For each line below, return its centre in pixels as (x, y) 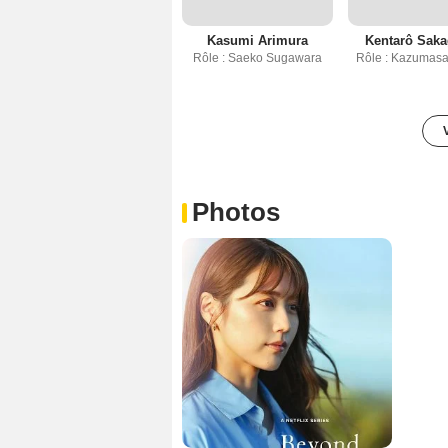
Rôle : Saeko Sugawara (258, 57)
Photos (236, 211)
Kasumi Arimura (258, 40)
